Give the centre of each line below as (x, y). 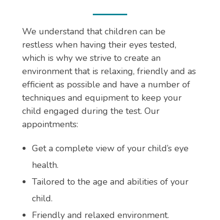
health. (45, 165)
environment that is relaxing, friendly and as (109, 71)
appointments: (51, 124)
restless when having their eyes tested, (99, 45)
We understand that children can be (94, 32)
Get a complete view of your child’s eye (110, 149)
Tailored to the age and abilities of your (110, 182)
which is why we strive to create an (91, 58)
